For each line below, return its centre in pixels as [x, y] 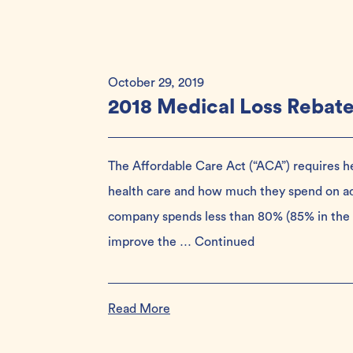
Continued [225, 242]
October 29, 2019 [156, 83]
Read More [139, 309]
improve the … [151, 242]
